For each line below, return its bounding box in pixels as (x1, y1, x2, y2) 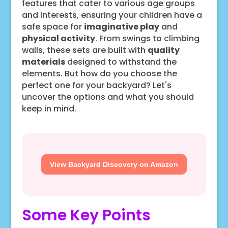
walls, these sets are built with (21, 44, 148, 56)
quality (147, 44, 180, 56)
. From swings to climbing (95, 32, 199, 44)
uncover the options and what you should (21, 91, 194, 103)
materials (21, 55, 65, 68)
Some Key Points (21, 204, 151, 226)
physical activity (21, 32, 95, 44)
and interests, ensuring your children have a (21, 9, 202, 21)
